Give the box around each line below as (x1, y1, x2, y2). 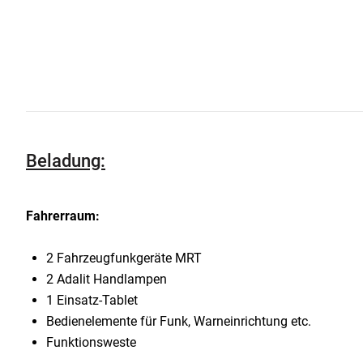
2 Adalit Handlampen (46, 271, 167, 287)
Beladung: (26, 150, 105, 171)
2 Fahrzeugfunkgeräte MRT (46, 250, 202, 266)
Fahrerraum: (26, 207, 100, 224)
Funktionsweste (46, 334, 136, 350)
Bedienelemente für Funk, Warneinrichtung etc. (46, 313, 311, 329)
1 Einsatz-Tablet (46, 292, 138, 308)
